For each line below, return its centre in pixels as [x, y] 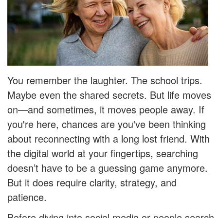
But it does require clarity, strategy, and [92, 182]
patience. [27, 197]
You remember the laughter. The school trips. [105, 80]
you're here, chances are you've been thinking [107, 124]
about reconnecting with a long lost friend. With [109, 139]
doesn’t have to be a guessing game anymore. [108, 168]
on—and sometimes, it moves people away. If [106, 109]
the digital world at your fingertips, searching [103, 153]
